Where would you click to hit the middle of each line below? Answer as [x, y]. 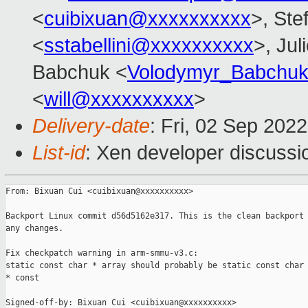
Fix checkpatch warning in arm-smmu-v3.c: [102, 253]
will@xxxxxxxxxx [119, 99]
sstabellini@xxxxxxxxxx [149, 46]
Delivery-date [91, 126]
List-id [59, 153]
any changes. [34, 229]
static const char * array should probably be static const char [155, 266]
